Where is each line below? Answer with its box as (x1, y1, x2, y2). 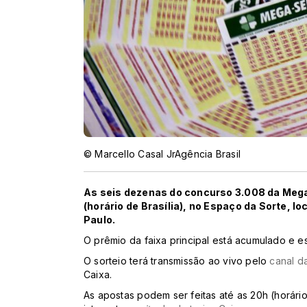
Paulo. (84, 214, 116, 226)
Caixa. (84, 269, 115, 281)
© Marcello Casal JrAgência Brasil (84, 148, 241, 160)
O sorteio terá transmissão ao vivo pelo (84, 255, 270, 267)
